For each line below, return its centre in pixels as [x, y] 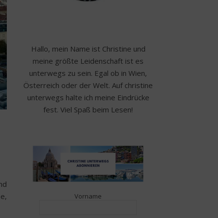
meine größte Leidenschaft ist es [88, 61]
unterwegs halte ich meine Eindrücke [88, 97]
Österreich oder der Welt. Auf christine [88, 85]
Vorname [88, 196]
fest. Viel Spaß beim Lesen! [88, 109]
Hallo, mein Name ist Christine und [88, 49]
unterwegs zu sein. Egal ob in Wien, [88, 73]
